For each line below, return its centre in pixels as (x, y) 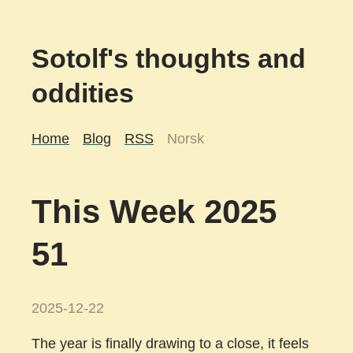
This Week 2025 (154, 211)
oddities (83, 93)
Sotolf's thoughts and (169, 58)
